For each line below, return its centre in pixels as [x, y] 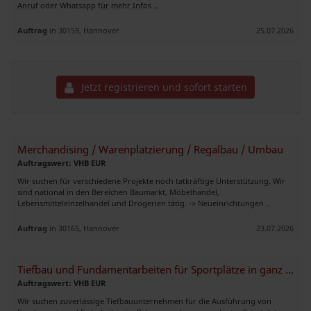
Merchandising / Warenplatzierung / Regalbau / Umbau [150, 150]
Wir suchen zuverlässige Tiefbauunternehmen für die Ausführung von [144, 301]
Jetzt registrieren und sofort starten [162, 87]
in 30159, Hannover [83, 30]
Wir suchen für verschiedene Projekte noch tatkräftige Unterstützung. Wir [151, 181]
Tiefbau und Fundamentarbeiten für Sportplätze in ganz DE [289, 270]
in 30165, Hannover [83, 228]
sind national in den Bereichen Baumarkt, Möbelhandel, [118, 192]
